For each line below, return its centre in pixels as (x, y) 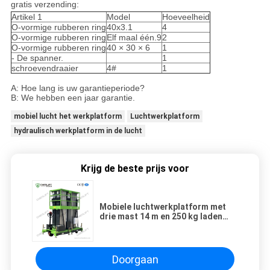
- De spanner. (37, 58)
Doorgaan (135, 259)
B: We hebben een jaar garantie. (73, 98)
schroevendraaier (45, 68)
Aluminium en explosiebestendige (167, 226)
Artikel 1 (27, 17)
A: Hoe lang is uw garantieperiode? (77, 88)
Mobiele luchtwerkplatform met (163, 207)
